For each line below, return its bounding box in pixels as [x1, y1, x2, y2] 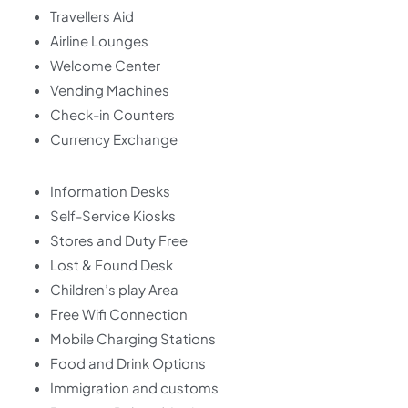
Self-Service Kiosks [50, 207, 176, 224]
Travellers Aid [50, 7, 134, 25]
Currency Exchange [50, 130, 178, 148]
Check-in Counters [50, 106, 175, 123]
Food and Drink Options [50, 354, 206, 372]
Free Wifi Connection [50, 305, 188, 322]
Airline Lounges [50, 32, 148, 49]
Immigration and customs [50, 379, 219, 396]
